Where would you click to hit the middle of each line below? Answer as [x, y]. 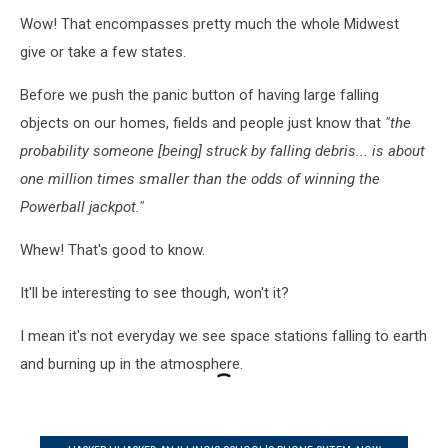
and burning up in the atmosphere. [131, 364]
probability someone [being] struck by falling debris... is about [222, 151]
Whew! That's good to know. [112, 250]
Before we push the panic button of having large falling [199, 95]
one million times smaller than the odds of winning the [200, 179]
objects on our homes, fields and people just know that [202, 123]
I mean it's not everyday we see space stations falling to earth [223, 336]
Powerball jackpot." [82, 207]
